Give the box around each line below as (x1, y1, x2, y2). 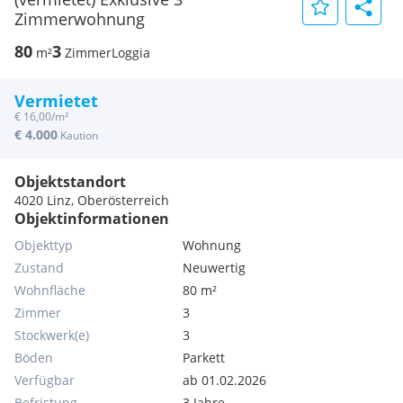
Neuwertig (183, 259, 246, 276)
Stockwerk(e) (14, 327, 89, 344)
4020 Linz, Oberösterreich (14, 192, 169, 209)
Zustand (14, 259, 64, 276)
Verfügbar (14, 372, 75, 389)
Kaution (60, 128, 98, 143)
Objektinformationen (14, 209, 169, 228)
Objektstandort (14, 172, 126, 192)
